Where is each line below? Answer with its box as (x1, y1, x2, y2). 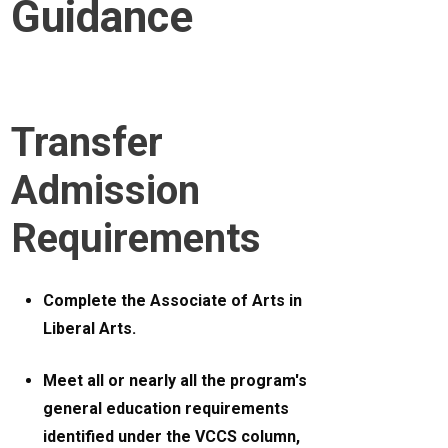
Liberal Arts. (43, 319, 137, 339)
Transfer (11, 119, 164, 167)
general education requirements (43, 399, 290, 419)
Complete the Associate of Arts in (43, 291, 303, 311)
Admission (11, 167, 201, 215)
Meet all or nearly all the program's (43, 371, 308, 391)
